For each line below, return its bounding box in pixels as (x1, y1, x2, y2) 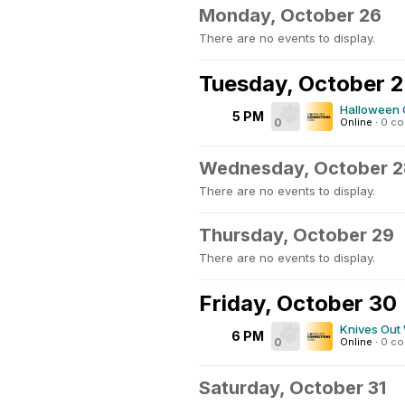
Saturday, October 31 (199, 377, 386, 399)
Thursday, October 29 (199, 224, 394, 246)
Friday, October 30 (199, 290, 397, 316)
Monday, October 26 (199, 5, 381, 26)
